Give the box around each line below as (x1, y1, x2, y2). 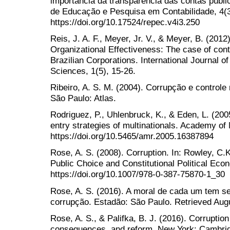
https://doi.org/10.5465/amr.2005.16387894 (50, 131, 214, 142)
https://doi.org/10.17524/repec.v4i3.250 (50, 16, 200, 27)
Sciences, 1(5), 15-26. (50, 65, 136, 76)
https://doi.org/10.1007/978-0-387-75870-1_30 (50, 169, 225, 180)
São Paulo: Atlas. (50, 93, 116, 104)
